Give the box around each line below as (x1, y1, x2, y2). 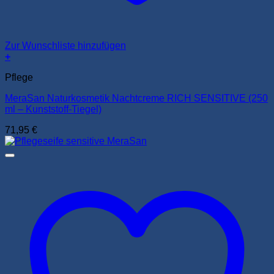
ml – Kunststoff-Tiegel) (5, 103, 102, 114)
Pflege (5, 72, 33, 83)
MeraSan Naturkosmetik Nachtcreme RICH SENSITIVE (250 (5, 92, 268, 103)
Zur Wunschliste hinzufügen (5, 40, 126, 51)
